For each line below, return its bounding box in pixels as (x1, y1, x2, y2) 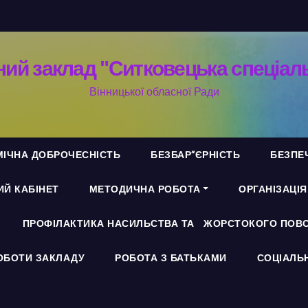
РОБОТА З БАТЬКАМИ (115, 251, 227, 265)
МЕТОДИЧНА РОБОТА (89, 182, 201, 196)
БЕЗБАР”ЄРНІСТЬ (151, 148, 240, 162)
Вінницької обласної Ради (89, 84, 219, 100)
